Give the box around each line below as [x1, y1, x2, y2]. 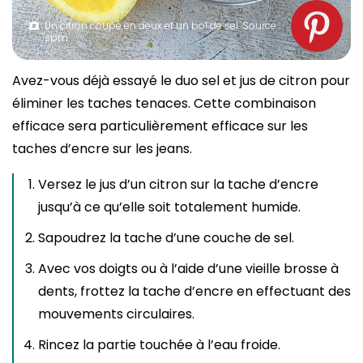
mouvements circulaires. [38, 304, 194, 323]
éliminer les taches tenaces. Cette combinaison [12, 93, 316, 113]
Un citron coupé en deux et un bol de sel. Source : [45, 18, 280, 32]
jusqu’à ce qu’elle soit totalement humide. [38, 197, 301, 216]
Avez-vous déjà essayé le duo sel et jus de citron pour [12, 70, 350, 90]
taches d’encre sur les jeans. [12, 139, 192, 158]
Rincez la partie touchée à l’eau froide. [38, 335, 280, 354]
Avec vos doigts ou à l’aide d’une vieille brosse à [38, 258, 339, 278]
